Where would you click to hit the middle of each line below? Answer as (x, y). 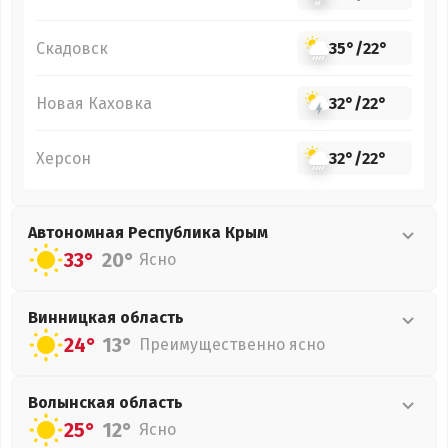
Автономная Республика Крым (148, 232)
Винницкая (74, 317)
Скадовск (72, 48)
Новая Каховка (94, 103)
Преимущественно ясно (232, 344)
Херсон (63, 158)
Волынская (73, 402)
